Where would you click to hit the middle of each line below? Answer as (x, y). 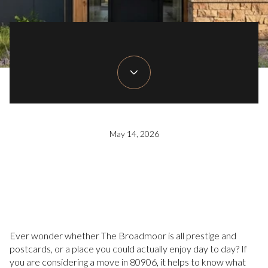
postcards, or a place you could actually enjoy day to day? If (128, 249)
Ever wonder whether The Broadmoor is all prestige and (123, 235)
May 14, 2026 (134, 134)
